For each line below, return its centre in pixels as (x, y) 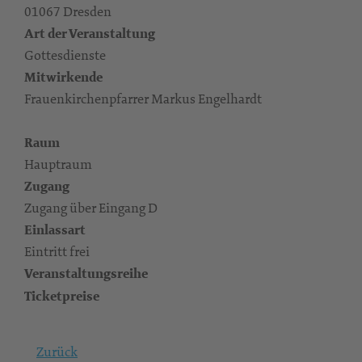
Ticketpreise (62, 296)
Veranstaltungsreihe (86, 274)
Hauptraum (58, 164)
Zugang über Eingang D (91, 208)
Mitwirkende (63, 77)
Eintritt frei (57, 251)
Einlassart (55, 230)
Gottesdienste (65, 55)
